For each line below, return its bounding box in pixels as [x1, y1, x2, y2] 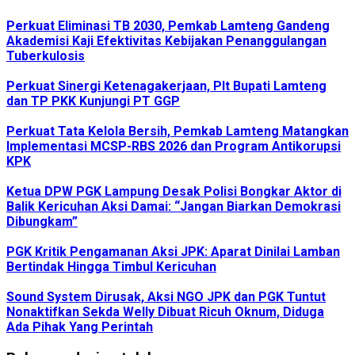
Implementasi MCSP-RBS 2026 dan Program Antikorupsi [6, 138, 341, 154]
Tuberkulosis [6, 48, 85, 63]
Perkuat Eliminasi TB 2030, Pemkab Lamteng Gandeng [6, 17, 330, 33]
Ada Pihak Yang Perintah [6, 319, 153, 334]
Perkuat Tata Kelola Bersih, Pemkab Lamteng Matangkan [6, 123, 349, 139]
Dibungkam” [6, 213, 78, 229]
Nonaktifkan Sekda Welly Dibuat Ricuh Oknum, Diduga [6, 303, 324, 319]
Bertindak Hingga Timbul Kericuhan [6, 258, 216, 274]
